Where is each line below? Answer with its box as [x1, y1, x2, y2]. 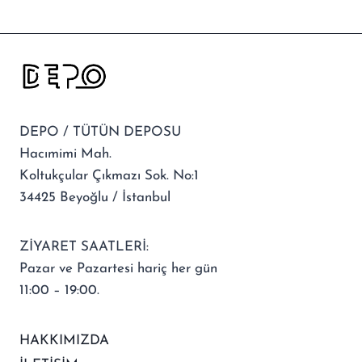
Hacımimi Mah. [19, 147, 112, 161]
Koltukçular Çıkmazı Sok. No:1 [19, 169, 199, 183]
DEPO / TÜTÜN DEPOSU [19, 125, 181, 139]
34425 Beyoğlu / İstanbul [19, 191, 170, 204]
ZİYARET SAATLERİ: [19, 240, 149, 254]
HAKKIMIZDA [19, 334, 109, 347]
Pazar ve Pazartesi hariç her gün [19, 262, 217, 276]
